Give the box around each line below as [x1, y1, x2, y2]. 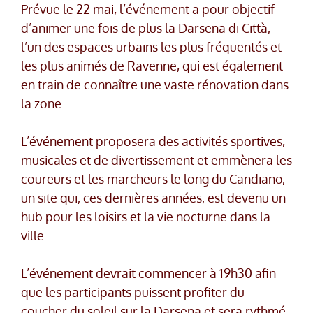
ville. [21, 228, 47, 244]
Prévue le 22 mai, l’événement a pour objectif [21, 1, 275, 17]
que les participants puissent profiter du [21, 284, 245, 300]
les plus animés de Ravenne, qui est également [21, 58, 283, 74]
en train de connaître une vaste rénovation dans [21, 77, 289, 93]
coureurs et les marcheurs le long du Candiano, [21, 171, 285, 187]
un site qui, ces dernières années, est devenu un [21, 190, 286, 206]
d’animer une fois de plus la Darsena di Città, [21, 20, 270, 36]
